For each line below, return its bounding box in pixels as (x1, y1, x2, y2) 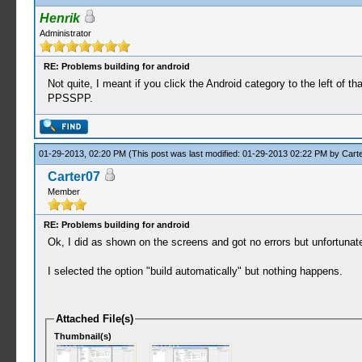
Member (47, 187, 80, 196)
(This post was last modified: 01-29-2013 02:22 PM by (128, 149, 342, 158)
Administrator (39, 28, 91, 38)
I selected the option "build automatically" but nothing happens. (47, 265, 343, 277)
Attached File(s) (56, 313, 134, 325)
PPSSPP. (47, 92, 93, 104)
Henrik (39, 11, 80, 25)
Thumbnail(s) (54, 330, 112, 341)
